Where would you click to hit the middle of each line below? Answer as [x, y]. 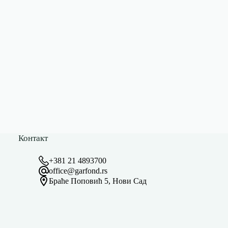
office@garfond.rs [78, 171]
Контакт [33, 138]
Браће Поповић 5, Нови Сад [98, 181]
